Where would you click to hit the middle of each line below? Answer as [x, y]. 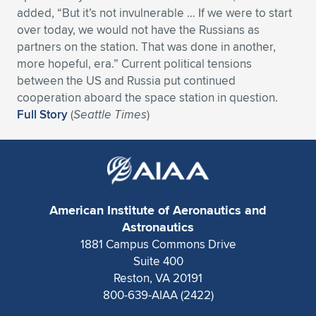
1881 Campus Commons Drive [158, 244]
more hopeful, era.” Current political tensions [134, 63]
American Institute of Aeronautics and [158, 210]
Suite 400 [158, 261]
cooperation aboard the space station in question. [147, 97]
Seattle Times [110, 114]
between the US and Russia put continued [126, 80]
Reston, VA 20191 [158, 278]
